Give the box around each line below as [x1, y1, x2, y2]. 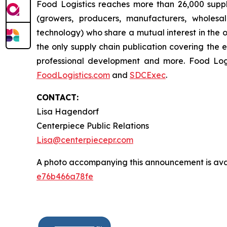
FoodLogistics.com [36, 70, 110, 80]
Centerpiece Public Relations [36, 121, 149, 131]
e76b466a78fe [36, 171, 93, 181]
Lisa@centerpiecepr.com [36, 135, 133, 145]
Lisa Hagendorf [36, 106, 99, 117]
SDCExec [130, 70, 166, 80]
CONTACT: [36, 92, 79, 102]
